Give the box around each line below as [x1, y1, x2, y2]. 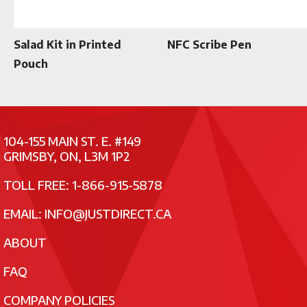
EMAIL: [3, 205, 45, 221]
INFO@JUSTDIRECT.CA [45, 205, 171, 221]
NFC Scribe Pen [167, 37, 251, 51]
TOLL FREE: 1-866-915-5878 [3, 176, 162, 193]
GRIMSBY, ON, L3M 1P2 [3, 147, 130, 164]
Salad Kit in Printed [14, 37, 121, 51]
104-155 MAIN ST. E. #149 [3, 132, 141, 149]
